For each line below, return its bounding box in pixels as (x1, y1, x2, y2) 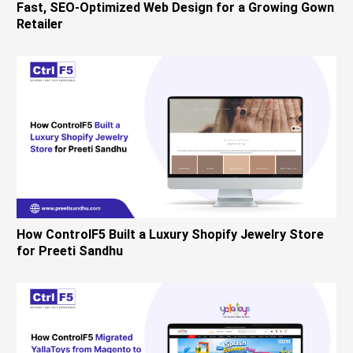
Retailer (17, 17, 64, 32)
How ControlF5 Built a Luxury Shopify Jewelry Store (17, 227, 325, 243)
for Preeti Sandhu (17, 243, 124, 259)
